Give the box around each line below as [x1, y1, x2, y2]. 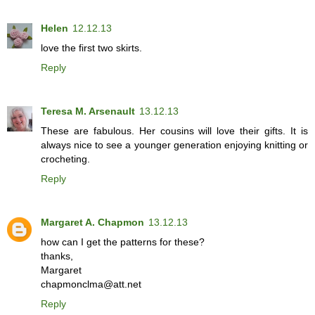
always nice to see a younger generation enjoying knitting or [41, 139, 308, 150]
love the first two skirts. [41, 41, 142, 53]
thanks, [41, 250, 73, 262]
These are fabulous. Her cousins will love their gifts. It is [41, 124, 308, 136]
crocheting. [41, 153, 90, 165]
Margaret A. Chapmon [41, 216, 144, 228]
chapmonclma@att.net [41, 278, 141, 290]
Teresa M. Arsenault [41, 105, 135, 117]
